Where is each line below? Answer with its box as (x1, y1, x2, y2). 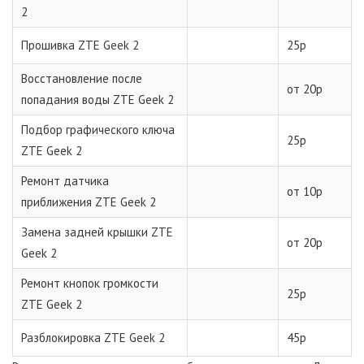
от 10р (287, 183, 323, 199)
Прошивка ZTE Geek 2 (21, 37, 139, 53)
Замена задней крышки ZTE (21, 223, 173, 240)
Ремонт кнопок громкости (21, 275, 158, 291)
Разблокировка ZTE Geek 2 (21, 329, 165, 345)
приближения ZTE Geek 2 (21, 193, 156, 210)
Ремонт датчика (21, 172, 109, 188)
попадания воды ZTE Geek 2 (21, 91, 174, 107)
